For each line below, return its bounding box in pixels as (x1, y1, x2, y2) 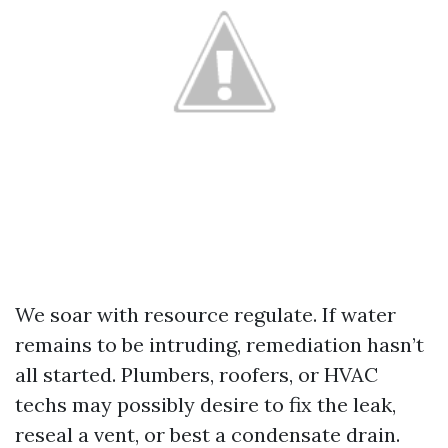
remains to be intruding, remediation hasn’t (15, 332, 424, 357)
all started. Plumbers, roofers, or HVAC (15, 362, 378, 387)
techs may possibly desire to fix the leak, (15, 392, 396, 417)
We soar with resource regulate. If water (15, 302, 396, 327)
